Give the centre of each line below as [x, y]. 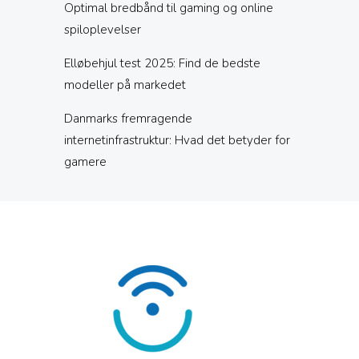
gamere [85, 162]
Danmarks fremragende [128, 119]
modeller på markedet [125, 85]
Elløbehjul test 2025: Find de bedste [162, 63]
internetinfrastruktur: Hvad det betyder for [177, 140]
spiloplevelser [103, 30]
